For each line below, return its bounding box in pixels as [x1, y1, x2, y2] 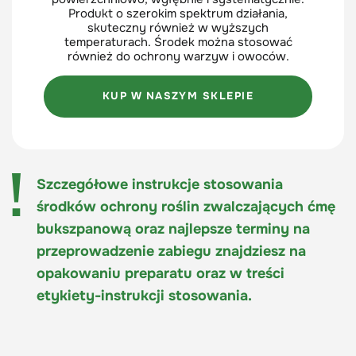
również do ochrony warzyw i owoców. [67, 48, 289, 64]
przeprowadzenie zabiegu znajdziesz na [37, 242, 306, 260]
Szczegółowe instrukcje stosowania [37, 175, 283, 193]
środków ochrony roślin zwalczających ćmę [37, 197, 335, 215]
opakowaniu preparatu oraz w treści [37, 264, 284, 282]
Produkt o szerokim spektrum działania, [68, 5, 288, 21]
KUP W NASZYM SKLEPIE [102, 89, 254, 103]
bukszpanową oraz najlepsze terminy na [37, 219, 310, 238]
